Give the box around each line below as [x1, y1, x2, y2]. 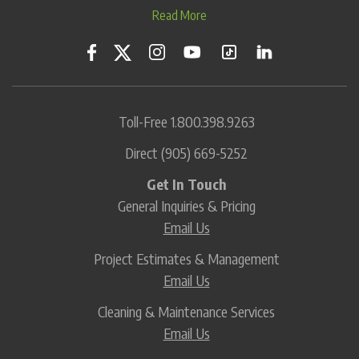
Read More [152, 6, 207, 23]
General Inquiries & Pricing [117, 196, 256, 216]
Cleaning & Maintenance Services [98, 302, 275, 321]
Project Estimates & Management [93, 249, 280, 268]
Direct [125, 143, 161, 163]
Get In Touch [146, 175, 227, 194]
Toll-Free [118, 112, 171, 131]
